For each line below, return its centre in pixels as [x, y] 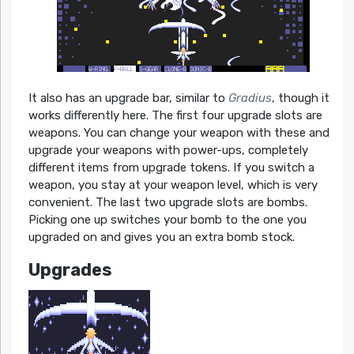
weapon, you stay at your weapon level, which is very [173, 185]
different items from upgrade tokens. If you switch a [171, 168]
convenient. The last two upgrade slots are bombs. [168, 203]
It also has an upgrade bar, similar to [128, 98]
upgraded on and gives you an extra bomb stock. [161, 237]
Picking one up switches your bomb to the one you [167, 220]
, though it [300, 98]
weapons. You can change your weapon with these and [179, 133]
